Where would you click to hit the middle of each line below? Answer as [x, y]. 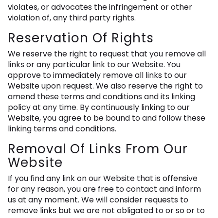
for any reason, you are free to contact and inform [104, 189]
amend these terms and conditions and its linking [101, 97]
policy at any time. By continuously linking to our [99, 108]
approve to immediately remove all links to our [97, 75]
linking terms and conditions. [62, 129]
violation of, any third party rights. [72, 18]
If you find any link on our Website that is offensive [103, 179]
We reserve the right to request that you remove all [107, 54]
